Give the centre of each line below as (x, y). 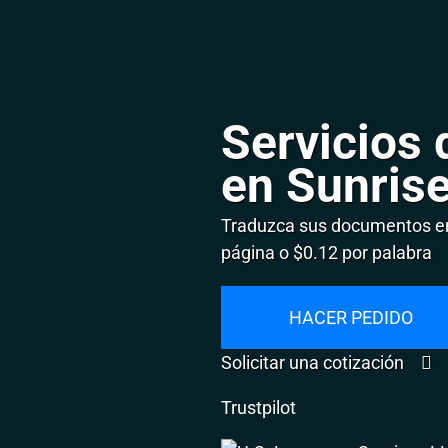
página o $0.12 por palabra (327, 252)
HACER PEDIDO (351, 317)
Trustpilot (259, 407)
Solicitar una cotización (315, 362)
